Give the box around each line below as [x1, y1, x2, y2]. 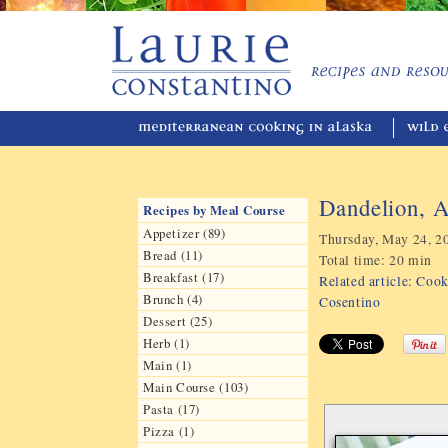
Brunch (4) [143, 290, 204, 308]
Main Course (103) [143, 378, 249, 396]
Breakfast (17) [143, 268, 225, 286]
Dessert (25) [143, 312, 213, 330]
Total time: [319, 251, 390, 270]
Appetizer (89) [143, 224, 226, 242]
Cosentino [319, 293, 381, 312]
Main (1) [143, 356, 192, 374]
